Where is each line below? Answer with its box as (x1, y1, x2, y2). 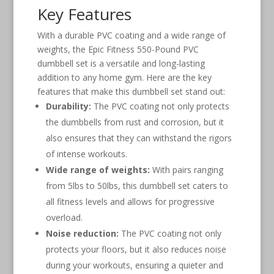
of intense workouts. (45, 147, 127, 160)
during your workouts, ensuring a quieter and (45, 259, 223, 271)
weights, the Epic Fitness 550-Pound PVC (37, 43, 199, 55)
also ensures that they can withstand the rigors (45, 131, 232, 144)
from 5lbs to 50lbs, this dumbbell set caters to (45, 179, 228, 191)
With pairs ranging (149, 163, 223, 176)
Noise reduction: (45, 227, 119, 239)
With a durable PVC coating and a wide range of (37, 29, 226, 41)
